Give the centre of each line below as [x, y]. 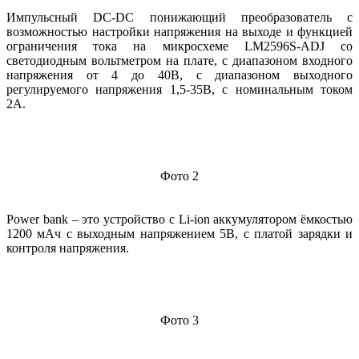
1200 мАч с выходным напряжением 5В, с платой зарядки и [179, 234]
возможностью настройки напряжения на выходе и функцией [179, 32]
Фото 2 [179, 176]
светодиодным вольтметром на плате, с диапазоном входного [179, 61]
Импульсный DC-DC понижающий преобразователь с [179, 18]
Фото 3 [179, 321]
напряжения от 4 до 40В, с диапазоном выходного [179, 75]
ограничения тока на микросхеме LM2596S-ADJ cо [179, 46]
